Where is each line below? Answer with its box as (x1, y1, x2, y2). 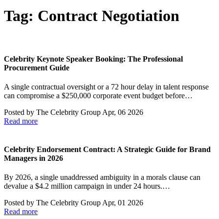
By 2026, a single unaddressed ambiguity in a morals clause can (4, 173, 200, 181)
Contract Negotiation (38, 7, 179, 25)
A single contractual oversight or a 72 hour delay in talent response (4, 83, 209, 91)
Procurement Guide (4, 64, 69, 72)
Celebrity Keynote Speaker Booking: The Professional (4, 55, 183, 64)
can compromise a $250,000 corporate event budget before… (4, 91, 193, 100)
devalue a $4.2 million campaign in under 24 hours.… (4, 181, 170, 190)
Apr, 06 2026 (102, 108, 143, 117)
